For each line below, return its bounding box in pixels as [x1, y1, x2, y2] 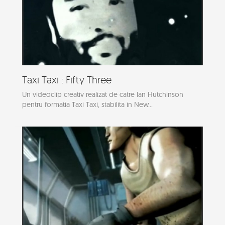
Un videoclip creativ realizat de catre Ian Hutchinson [22, 90, 183, 99]
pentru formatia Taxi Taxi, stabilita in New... [22, 100, 153, 109]
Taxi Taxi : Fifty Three [22, 73, 111, 86]
